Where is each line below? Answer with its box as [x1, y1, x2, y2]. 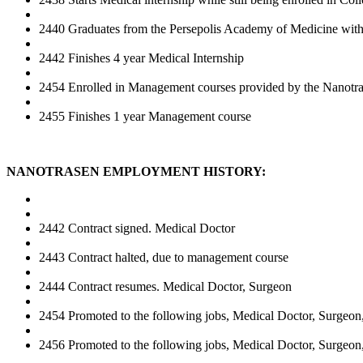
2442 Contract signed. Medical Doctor [39, 220, 235, 235]
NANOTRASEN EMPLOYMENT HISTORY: [6, 164, 266, 178]
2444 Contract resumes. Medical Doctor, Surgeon [39, 279, 292, 293]
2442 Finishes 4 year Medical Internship [39, 50, 244, 65]
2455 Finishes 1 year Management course [39, 109, 251, 123]
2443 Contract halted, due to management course [39, 250, 288, 264]
